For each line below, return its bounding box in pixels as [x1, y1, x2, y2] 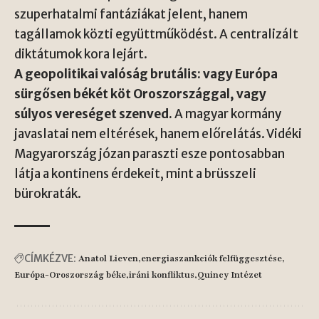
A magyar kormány [172, 105, 281, 122]
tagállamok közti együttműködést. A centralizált [14, 26, 298, 42]
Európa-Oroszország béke [14, 268, 126, 281]
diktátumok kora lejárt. [14, 46, 147, 62]
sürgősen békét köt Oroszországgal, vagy [14, 85, 266, 102]
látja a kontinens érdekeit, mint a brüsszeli [14, 165, 256, 182]
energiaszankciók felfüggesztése [141, 252, 282, 264]
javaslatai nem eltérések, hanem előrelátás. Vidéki [14, 125, 302, 142]
